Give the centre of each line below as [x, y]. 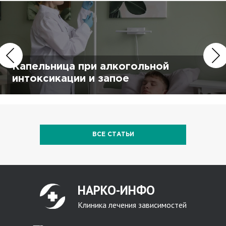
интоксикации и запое [71, 79]
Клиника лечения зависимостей [132, 205]
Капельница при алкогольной [91, 67]
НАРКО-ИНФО [116, 190]
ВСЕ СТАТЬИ [113, 135]
